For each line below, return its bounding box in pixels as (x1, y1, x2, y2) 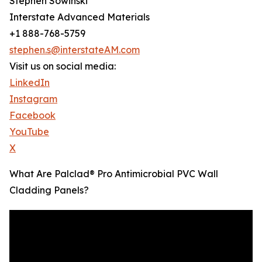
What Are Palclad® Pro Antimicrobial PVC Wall (9, 168, 218, 180)
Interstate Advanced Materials (9, 11, 150, 23)
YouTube (9, 126, 49, 138)
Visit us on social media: (9, 60, 116, 73)
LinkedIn (9, 77, 50, 89)
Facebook (9, 109, 56, 122)
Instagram (9, 93, 57, 105)
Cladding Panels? (9, 184, 89, 196)
